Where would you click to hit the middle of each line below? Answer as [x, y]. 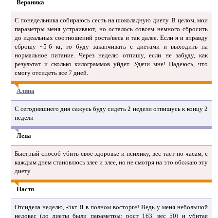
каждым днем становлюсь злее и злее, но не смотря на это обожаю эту [111, 162]
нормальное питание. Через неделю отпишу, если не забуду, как [111, 55]
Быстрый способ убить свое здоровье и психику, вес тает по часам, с [111, 153]
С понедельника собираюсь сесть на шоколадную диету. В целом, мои [111, 20]
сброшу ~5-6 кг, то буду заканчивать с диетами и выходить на [111, 46]
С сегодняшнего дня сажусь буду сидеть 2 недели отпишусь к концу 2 [111, 109]
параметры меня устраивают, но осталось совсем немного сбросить [111, 29]
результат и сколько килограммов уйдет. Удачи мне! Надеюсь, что [111, 64]
